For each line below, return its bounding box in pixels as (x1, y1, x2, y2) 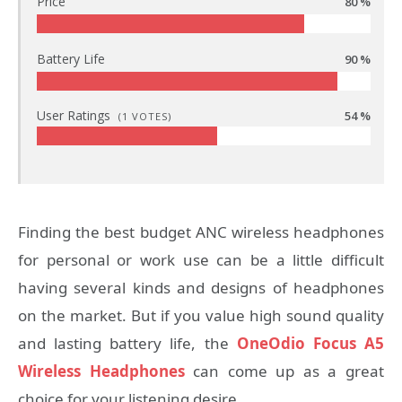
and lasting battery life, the (18, 332, 237, 354)
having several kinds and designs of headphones (18, 276, 384, 298)
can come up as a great (184, 360, 385, 381)
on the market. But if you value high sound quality (18, 304, 384, 326)
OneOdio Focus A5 (236, 332, 385, 354)
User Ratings (37, 107, 114, 125)
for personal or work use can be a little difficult (18, 249, 384, 270)
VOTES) (128, 109, 171, 124)
